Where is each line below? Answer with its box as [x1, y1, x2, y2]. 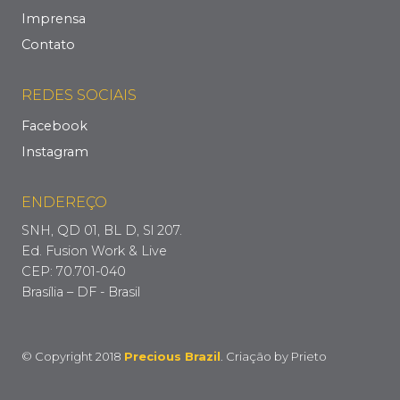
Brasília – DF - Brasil [21, 284, 140, 301]
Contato [21, 37, 75, 54]
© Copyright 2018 [21, 349, 124, 364]
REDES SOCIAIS [21, 87, 137, 104]
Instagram [21, 144, 88, 161]
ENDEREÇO [21, 194, 107, 212]
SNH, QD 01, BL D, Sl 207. [21, 222, 182, 239]
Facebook [21, 118, 87, 135]
